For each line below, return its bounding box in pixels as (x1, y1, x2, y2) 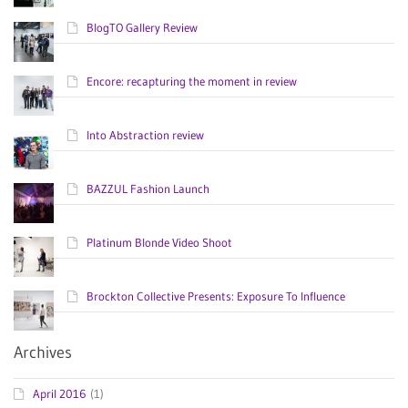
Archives (14, 342, 72, 363)
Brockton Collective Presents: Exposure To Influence (87, 289, 345, 304)
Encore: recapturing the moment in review (87, 74, 297, 89)
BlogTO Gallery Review (87, 20, 198, 36)
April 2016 (33, 386, 86, 402)
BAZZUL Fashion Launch (87, 181, 209, 197)
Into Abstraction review (87, 127, 204, 143)
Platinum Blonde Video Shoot (87, 235, 232, 250)
